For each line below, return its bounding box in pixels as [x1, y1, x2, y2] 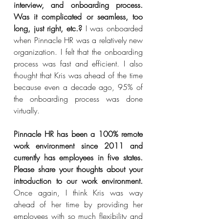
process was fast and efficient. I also [14, 58, 143, 69]
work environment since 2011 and [14, 140, 143, 151]
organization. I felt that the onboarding [14, 46, 143, 57]
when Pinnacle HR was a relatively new [14, 35, 143, 45]
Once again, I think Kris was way [14, 187, 143, 198]
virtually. [14, 105, 44, 116]
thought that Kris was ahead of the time [14, 70, 143, 81]
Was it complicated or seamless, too [14, 11, 143, 22]
